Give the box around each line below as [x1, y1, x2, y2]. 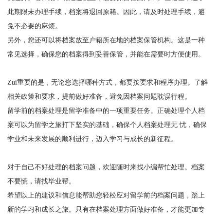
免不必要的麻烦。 [7, 22, 62, 30]
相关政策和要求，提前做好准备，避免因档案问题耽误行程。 [7, 92, 191, 101]
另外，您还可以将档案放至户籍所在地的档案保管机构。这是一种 [7, 36, 205, 44]
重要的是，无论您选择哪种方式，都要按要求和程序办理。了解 [17, 78, 208, 87]
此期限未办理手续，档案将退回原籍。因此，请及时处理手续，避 [7, 8, 205, 16]
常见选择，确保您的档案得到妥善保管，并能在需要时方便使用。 [7, 50, 205, 58]
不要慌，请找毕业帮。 [7, 177, 75, 185]
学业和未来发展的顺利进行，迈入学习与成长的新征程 [7, 135, 171, 143]
